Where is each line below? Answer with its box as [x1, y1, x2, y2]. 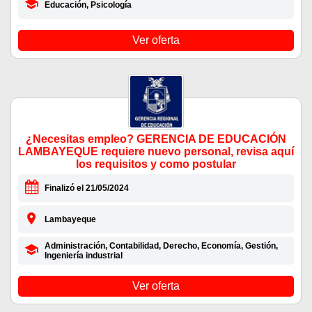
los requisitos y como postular [76, 158, 236, 171]
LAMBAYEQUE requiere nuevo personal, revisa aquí [18, 146, 294, 158]
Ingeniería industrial [44, 251, 123, 261]
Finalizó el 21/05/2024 [44, 183, 129, 194]
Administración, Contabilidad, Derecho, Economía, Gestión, [44, 241, 278, 251]
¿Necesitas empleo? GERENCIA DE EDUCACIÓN [26, 133, 286, 146]
